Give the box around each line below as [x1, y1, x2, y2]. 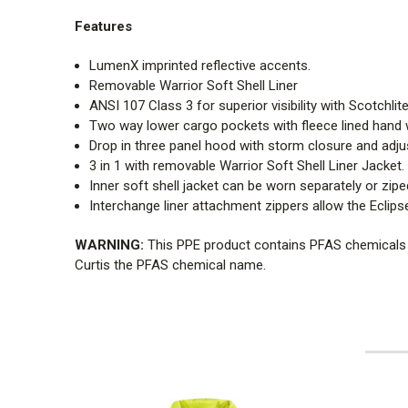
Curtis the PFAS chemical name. [75, 257, 266, 274]
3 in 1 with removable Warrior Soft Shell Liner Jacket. [89, 158, 405, 175]
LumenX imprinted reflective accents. [89, 57, 311, 75]
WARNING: [75, 237, 144, 254]
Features [75, 18, 132, 36]
